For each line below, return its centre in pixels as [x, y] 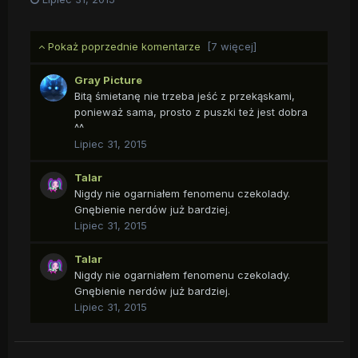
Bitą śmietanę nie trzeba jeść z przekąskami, [185, 95]
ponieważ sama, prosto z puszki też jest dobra [191, 111]
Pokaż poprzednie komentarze [126, 46]
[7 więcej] [232, 46]
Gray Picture [108, 80]
